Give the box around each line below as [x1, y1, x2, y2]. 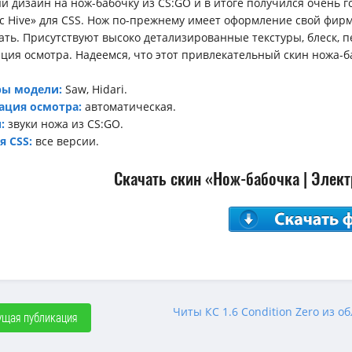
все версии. [32, 134, 99, 148]
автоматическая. [82, 99, 176, 114]
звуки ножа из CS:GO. [5, 116, 123, 131]
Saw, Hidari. [62, 82, 127, 97]
